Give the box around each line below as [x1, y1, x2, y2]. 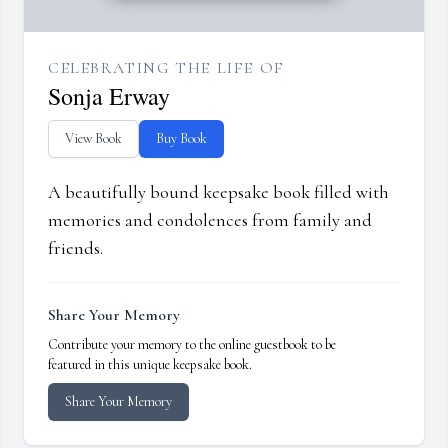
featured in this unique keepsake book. [48, 356, 252, 374]
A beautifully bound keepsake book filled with [48, 181, 389, 204]
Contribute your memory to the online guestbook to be [48, 336, 336, 354]
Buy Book [156, 130, 207, 148]
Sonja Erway [48, 80, 170, 113]
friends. [48, 237, 103, 260]
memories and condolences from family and [48, 209, 372, 232]
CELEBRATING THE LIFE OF [48, 58, 285, 79]
